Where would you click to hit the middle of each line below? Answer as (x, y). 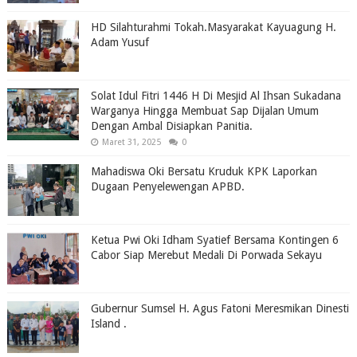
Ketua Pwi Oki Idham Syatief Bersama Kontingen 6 (214, 239)
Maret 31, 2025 (131, 142)
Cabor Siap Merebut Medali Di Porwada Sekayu (206, 255)
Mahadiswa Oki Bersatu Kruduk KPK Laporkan (204, 171)
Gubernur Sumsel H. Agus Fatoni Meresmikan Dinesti (220, 308)
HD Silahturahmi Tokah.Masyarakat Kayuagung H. (213, 27)
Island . (108, 323)
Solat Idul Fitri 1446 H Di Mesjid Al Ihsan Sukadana (216, 95)
